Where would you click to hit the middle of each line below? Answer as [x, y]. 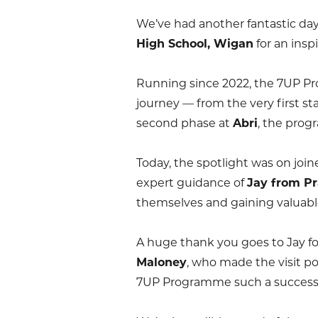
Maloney [161, 262]
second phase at [185, 123]
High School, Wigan [195, 44]
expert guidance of [192, 183]
